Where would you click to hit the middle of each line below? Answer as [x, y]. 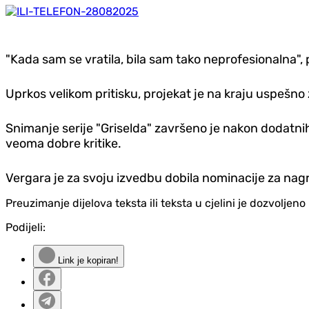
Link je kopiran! [87, 261]
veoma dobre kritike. [63, 144]
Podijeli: [26, 228]
